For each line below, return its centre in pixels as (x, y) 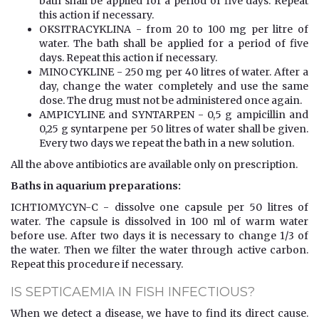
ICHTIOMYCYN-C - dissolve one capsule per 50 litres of (159, 207)
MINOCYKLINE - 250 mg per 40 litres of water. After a (174, 72)
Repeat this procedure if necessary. (97, 264)
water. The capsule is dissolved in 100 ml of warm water (159, 221)
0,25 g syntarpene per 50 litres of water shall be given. (174, 129)
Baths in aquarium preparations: (96, 185)
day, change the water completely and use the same (174, 86)
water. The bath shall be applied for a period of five (174, 43)
